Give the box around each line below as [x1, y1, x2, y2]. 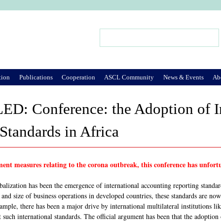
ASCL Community [104, 73, 154, 81]
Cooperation [61, 73, 95, 81]
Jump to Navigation [80, 11, 141, 22]
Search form [100, 36, 142, 48]
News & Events [163, 73, 204, 81]
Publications [19, 73, 53, 81]
